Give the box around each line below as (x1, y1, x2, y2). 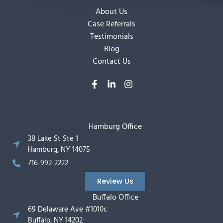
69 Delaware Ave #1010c (28, 203, 107, 216)
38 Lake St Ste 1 (28, 132, 78, 145)
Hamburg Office (89, 120, 142, 133)
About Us (96, 5, 127, 18)
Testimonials (90, 30, 133, 43)
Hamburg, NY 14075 (28, 143, 90, 156)
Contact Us (92, 55, 131, 68)
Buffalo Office (92, 191, 138, 204)
